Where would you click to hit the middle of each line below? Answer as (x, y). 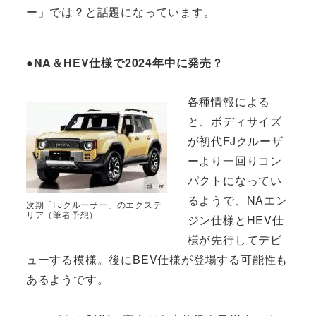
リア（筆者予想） (62, 214)
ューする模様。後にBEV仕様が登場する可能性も (157, 260)
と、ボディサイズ (235, 121)
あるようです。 (67, 279)
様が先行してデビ (235, 240)
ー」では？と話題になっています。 (121, 12)
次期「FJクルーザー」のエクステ (94, 205)
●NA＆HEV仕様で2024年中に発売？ (124, 62)
